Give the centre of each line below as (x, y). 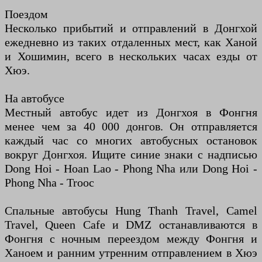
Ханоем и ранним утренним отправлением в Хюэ (131, 253)
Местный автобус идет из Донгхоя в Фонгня (131, 113)
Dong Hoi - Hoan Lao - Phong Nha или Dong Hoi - (131, 169)
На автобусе (35, 99)
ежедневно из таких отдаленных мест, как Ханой (131, 42)
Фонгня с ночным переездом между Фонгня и (131, 239)
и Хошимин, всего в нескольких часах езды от (131, 56)
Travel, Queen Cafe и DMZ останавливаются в (131, 225)
